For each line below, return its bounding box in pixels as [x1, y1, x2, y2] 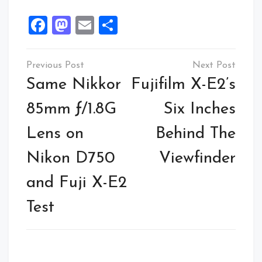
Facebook [47, 16, 126, 35]
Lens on [26, 126, 84, 143]
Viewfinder [159, 150, 236, 167]
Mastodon [71, 16, 155, 35]
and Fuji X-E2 [26, 175, 127, 192]
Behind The [156, 126, 236, 143]
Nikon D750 [26, 150, 115, 167]
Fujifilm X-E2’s [131, 77, 236, 94]
